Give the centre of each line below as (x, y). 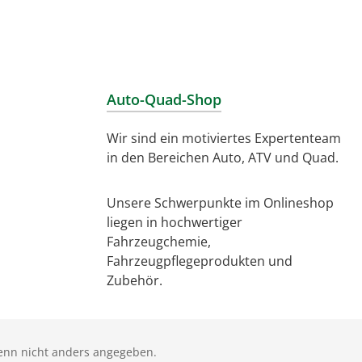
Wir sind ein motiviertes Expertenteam (224, 138)
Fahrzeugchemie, (159, 242)
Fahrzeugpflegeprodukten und (200, 261)
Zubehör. (135, 280)
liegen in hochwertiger (175, 222)
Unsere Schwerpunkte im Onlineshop (220, 203)
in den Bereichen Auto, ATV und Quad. (223, 158)
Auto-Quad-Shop (164, 99)
